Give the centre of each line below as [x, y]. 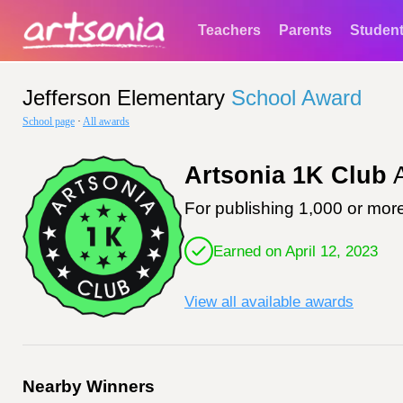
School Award [296, 98]
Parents [305, 30]
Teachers [229, 30]
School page [49, 121]
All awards [106, 121]
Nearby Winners [89, 386]
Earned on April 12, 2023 [296, 251]
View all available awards [269, 301]
